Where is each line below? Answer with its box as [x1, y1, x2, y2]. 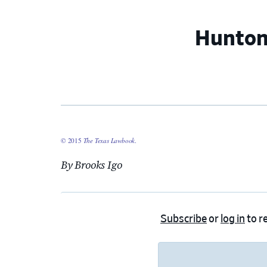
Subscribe [160, 214, 207, 225]
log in [221, 214, 245, 225]
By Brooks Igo [61, 157, 122, 173]
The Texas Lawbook [83, 136, 135, 145]
